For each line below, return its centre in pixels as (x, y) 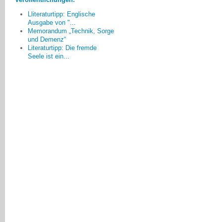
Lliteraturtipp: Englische (61, 14)
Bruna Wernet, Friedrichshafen (58, 19)
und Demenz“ (47, 40)
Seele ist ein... (48, 56)
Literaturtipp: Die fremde (62, 48)
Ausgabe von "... (52, 23)
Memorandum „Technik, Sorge (71, 31)
